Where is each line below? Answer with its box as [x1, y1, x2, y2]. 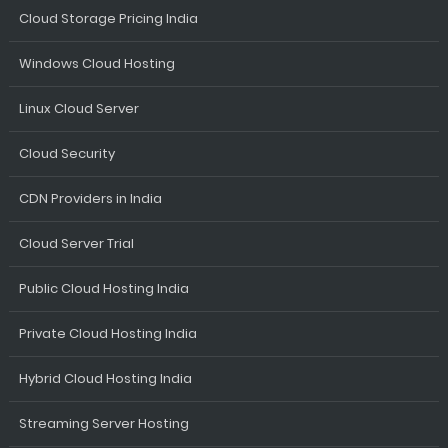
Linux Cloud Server [18, 99, 139, 118]
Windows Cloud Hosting [18, 54, 175, 73]
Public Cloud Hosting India [18, 279, 189, 298]
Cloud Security [18, 144, 115, 163]
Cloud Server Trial [18, 234, 134, 253]
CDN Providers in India [18, 189, 162, 208]
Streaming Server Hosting [18, 414, 189, 433]
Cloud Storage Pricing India [18, 9, 198, 28]
